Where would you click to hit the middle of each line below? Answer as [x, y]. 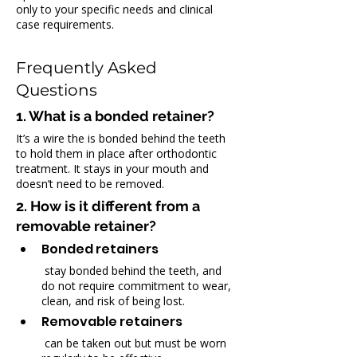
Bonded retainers [100, 249]
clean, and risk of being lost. [113, 301]
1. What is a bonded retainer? [115, 116]
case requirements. [65, 24]
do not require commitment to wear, [138, 286]
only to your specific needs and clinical [116, 9]
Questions [57, 90]
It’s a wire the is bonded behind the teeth [122, 138]
